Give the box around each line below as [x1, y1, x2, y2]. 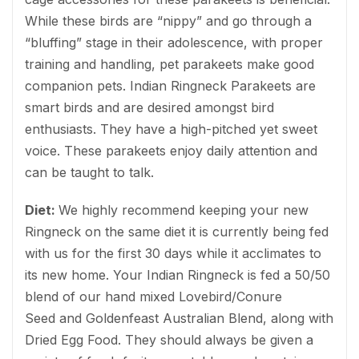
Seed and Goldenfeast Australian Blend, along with [25, 309, 333, 326]
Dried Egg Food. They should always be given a [25, 331, 313, 348]
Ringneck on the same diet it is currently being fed [25, 223, 329, 240]
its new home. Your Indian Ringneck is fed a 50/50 [25, 266, 330, 283]
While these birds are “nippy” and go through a [25, 12, 312, 29]
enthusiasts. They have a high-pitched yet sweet [25, 120, 317, 137]
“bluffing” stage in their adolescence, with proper [25, 34, 323, 50]
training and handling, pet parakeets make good [25, 55, 314, 72]
